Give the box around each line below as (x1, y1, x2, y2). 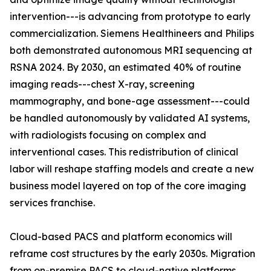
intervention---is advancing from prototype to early (10, 10, 250, 23)
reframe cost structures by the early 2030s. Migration (10, 247, 255, 260)
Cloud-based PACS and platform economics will (10, 230, 232, 243)
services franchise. (10, 197, 95, 209)
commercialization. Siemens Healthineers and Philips (10, 27, 254, 40)
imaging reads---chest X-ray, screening (10, 78, 195, 91)
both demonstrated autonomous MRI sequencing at (10, 44, 252, 57)
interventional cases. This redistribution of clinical (10, 146, 238, 158)
